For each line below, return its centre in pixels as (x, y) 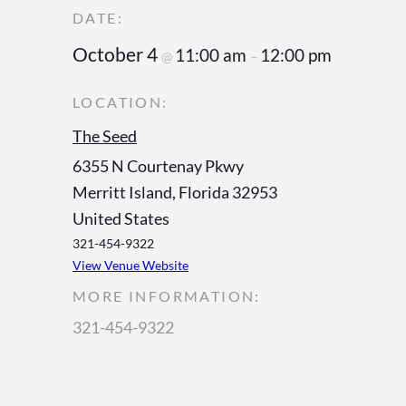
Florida (204, 192)
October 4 (117, 53)
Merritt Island (122, 192)
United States (121, 218)
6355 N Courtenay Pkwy (158, 165)
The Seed (105, 135)
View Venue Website (130, 265)
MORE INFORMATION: (167, 295)
